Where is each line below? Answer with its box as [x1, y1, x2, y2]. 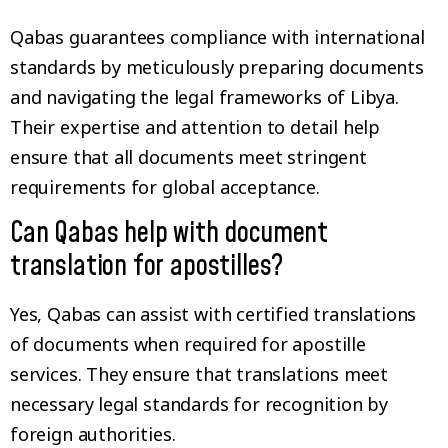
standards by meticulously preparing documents [10, 55, 424, 80]
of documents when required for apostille [10, 331, 366, 356]
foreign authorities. [10, 421, 176, 446]
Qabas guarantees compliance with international [10, 25, 425, 50]
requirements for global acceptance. [10, 175, 320, 200]
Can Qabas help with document [10, 213, 328, 253]
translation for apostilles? [10, 246, 284, 286]
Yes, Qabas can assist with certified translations [10, 301, 417, 326]
